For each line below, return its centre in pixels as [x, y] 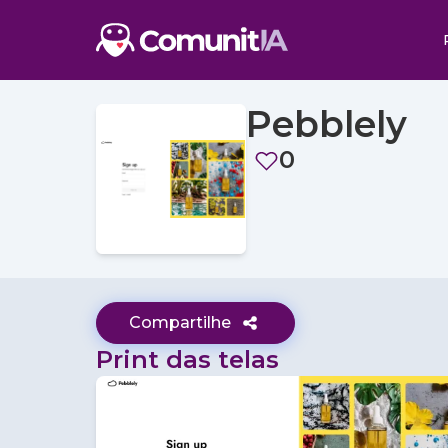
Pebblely [326, 124]
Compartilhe [180, 322]
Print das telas [187, 359]
